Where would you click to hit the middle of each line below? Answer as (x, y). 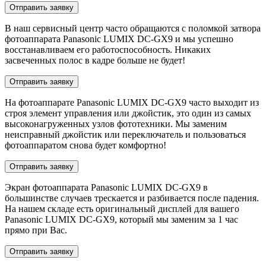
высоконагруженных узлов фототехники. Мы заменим (116, 123)
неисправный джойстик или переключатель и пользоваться (125, 134)
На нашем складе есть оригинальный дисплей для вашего (122, 208)
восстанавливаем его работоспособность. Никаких (108, 49)
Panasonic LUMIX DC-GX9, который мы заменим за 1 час (121, 219)
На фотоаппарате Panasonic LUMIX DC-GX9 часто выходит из (132, 102)
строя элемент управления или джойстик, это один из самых (128, 113)
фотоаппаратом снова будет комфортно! (85, 145)
